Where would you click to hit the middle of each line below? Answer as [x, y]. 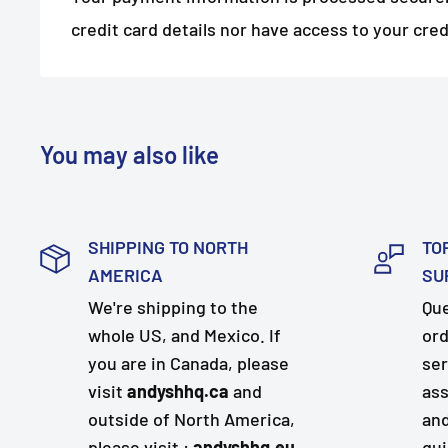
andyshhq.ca [178, 391]
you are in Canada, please [188, 363]
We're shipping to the [173, 307]
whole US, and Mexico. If [184, 335]
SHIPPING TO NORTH [168, 247]
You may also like [129, 155]
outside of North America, [191, 419]
